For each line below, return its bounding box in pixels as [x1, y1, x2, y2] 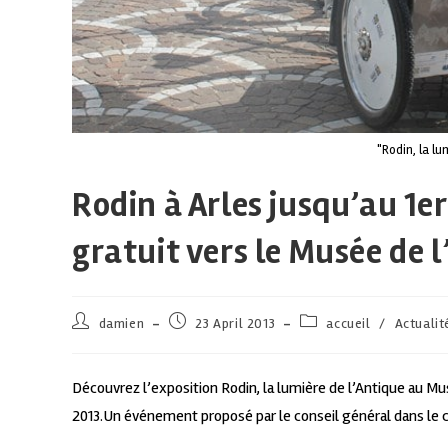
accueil [326, 315, 371, 333]
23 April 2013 [195, 315, 276, 333]
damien [98, 315, 145, 333]
